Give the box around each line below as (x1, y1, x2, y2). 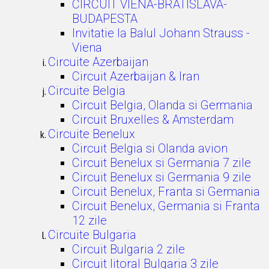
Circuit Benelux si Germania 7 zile (72, 156, 251, 170)
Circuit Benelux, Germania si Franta (72, 199, 260, 213)
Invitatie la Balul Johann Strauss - (72, 26, 250, 40)
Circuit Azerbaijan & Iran (72, 69, 199, 83)
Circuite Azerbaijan (48, 55, 148, 69)
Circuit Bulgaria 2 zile (72, 242, 185, 256)
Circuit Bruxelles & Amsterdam (72, 112, 234, 127)
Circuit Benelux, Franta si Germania (72, 184, 260, 199)
